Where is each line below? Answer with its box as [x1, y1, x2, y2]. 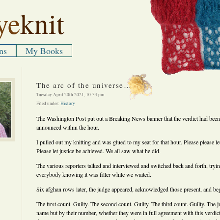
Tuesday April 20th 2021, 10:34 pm [36, 91, 104, 98]
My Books [26, 45, 63, 56]
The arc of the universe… [36, 80, 132, 90]
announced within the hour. [36, 123, 99, 131]
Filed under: [36, 100, 60, 107]
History [60, 100, 75, 107]
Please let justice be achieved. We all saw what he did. [36, 147, 161, 155]
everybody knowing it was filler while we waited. [36, 170, 151, 178]
